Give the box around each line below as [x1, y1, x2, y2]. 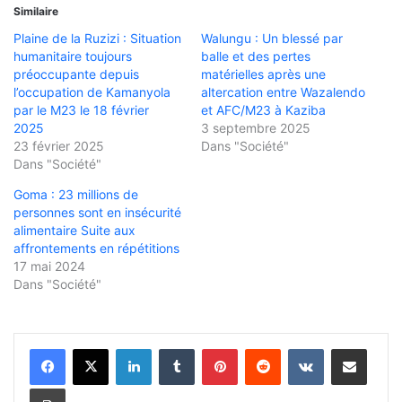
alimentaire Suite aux [13, 223, 135, 239]
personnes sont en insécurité [13, 205, 181, 221]
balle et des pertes [201, 48, 310, 65]
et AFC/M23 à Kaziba [201, 102, 326, 118]
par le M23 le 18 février [13, 102, 149, 118]
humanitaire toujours [13, 48, 132, 65]
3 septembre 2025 [201, 120, 310, 136]
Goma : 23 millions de [13, 187, 138, 203]
